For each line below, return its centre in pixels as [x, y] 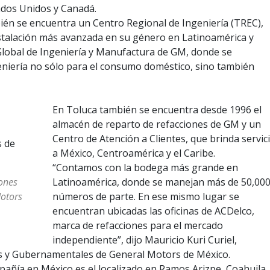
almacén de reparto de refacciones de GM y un [156, 124]
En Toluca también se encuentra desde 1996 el [157, 110]
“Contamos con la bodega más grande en [145, 168]
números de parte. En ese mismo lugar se [146, 197]
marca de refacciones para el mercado [137, 226]
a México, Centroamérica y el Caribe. [133, 153]
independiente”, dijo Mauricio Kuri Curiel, [144, 240]
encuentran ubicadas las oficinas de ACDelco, [153, 211]
